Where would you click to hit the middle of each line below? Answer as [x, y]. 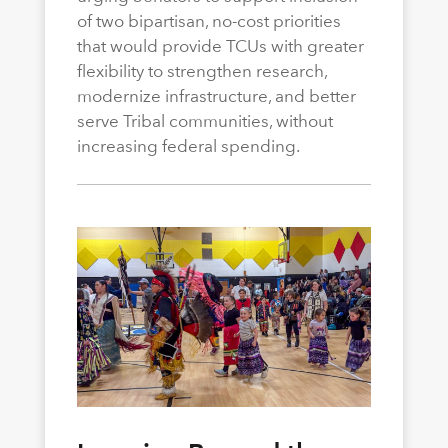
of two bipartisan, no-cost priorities [208, 20]
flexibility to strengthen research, [201, 70]
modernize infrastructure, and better [216, 95]
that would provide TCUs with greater [220, 45]
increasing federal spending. [188, 145]
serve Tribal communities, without [204, 120]
